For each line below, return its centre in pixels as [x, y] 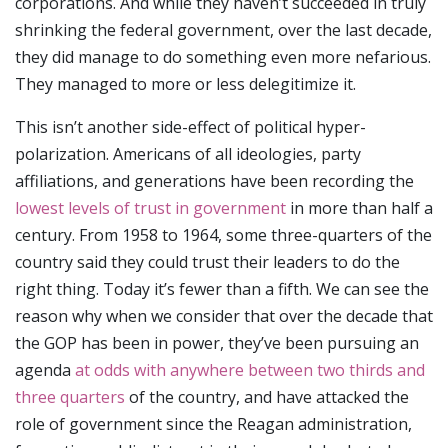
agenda [45, 370]
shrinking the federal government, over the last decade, [223, 30]
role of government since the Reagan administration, [213, 424]
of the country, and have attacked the [267, 397]
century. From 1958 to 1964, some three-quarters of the [223, 235]
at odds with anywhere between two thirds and [250, 370]
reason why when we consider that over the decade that [224, 316]
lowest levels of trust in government [150, 208]
